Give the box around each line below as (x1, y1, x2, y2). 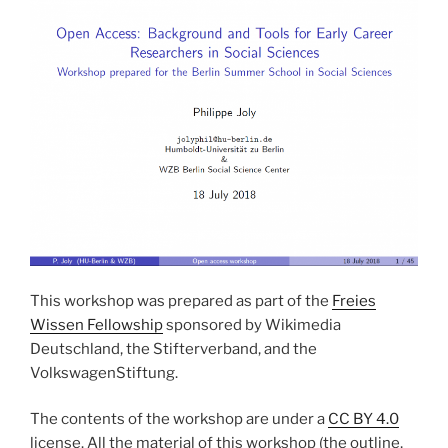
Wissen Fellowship (30, 315, 163, 334)
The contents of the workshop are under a (30, 410, 328, 429)
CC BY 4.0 (328, 410, 399, 429)
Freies (332, 291, 376, 310)
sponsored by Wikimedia (163, 315, 341, 334)
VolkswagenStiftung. (30, 363, 178, 382)
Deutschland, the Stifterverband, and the (30, 339, 317, 358)
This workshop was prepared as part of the (30, 291, 332, 310)
